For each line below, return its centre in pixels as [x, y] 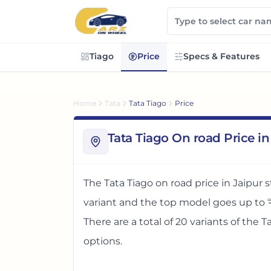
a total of [152, 222]
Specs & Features [221, 56]
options [102, 241]
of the [244, 222]
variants [209, 222]
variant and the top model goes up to [175, 202]
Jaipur [247, 183]
